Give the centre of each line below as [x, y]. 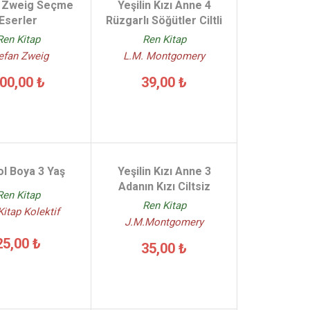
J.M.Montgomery [164, 222]
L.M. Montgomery [164, 56]
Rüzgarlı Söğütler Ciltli [164, 20]
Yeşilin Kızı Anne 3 [164, 171]
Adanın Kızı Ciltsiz [164, 186]
